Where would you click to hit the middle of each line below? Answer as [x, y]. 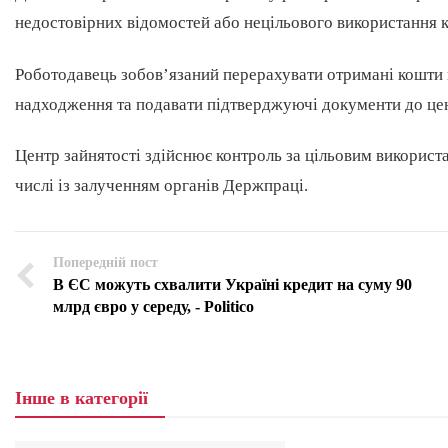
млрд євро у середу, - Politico [153, 306]
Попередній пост [105, 262]
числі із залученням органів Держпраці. [161, 185]
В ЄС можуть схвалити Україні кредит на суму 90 [232, 284]
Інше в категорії [81, 397]
